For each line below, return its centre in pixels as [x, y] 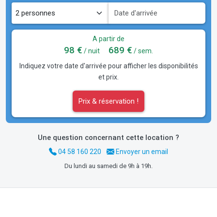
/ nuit [91, 51]
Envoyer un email [141, 152]
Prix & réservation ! [108, 101]
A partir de [108, 39]
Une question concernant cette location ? [108, 138]
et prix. [108, 77]
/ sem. [143, 51]
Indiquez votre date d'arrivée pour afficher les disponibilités [108, 66]
